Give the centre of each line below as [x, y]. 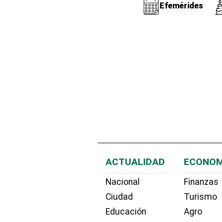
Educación [126, 211]
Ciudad [119, 197]
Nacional [123, 182]
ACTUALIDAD [135, 162]
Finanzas [201, 182]
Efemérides [181, 6]
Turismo [201, 197]
